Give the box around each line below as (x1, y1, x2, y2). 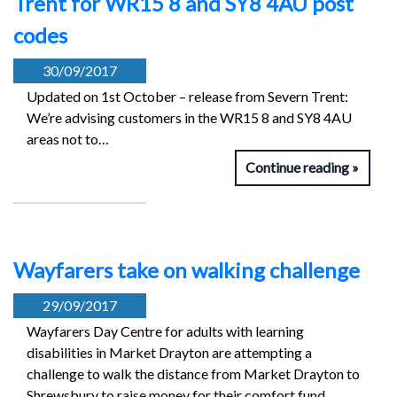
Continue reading (245, 158, 350, 175)
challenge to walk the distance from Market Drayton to (27, 364, 360, 382)
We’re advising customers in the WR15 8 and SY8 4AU (27, 109, 352, 127)
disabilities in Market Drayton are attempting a (27, 343, 312, 361)
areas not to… (27, 130, 109, 148)
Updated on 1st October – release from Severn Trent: (27, 88, 348, 105)
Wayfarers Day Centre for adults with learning (27, 322, 304, 339)
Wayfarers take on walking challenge (13, 256, 360, 283)
